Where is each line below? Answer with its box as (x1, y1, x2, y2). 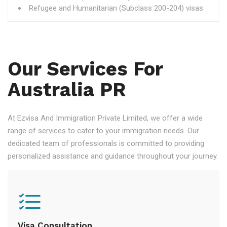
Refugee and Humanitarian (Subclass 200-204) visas (29, 4, 203, 13)
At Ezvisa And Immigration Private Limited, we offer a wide (8, 113, 203, 123)
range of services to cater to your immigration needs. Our (8, 126, 199, 136)
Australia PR (8, 79, 126, 101)
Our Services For (8, 58, 163, 81)
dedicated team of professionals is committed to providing (8, 139, 204, 148)
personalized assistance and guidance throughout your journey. (8, 152, 218, 161)
